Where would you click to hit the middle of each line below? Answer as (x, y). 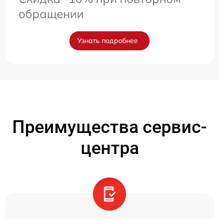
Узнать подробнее (108, 41)
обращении (51, 14)
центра (109, 148)
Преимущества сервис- (109, 127)
